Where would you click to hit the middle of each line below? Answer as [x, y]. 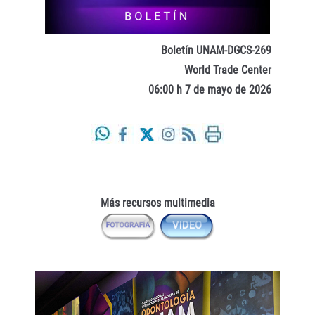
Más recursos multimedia [157, 202]
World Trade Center [232, 70]
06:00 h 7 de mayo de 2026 [214, 90]
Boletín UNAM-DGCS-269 [220, 51]
